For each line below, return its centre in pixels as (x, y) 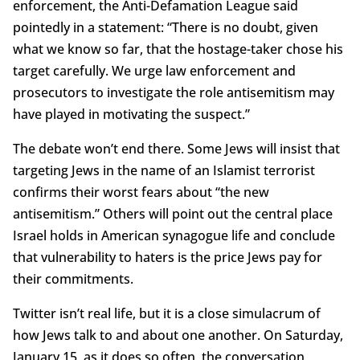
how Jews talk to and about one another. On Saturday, (178, 335)
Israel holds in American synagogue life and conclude (174, 235)
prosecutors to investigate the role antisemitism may (173, 92)
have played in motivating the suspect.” (131, 114)
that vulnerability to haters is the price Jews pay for (167, 257)
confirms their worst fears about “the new (141, 192)
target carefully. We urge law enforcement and (154, 70)
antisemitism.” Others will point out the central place (172, 213)
